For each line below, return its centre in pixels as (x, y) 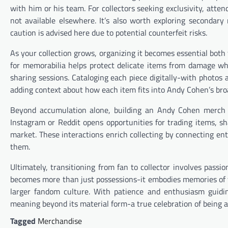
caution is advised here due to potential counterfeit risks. (109, 32)
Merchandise (60, 221)
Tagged (24, 221)
